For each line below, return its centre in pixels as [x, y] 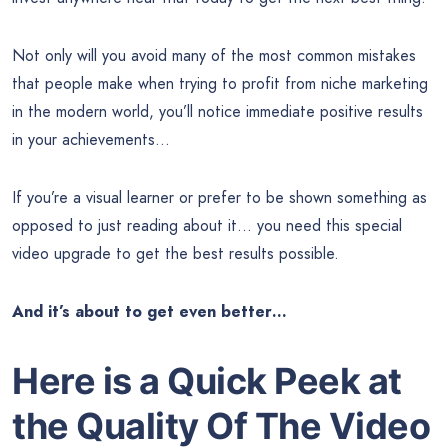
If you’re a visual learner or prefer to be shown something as [219, 198]
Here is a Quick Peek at [207, 380]
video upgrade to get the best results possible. [175, 254]
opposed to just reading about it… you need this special [207, 226]
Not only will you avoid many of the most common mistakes [214, 56]
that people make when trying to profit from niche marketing [220, 84]
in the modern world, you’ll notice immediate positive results [217, 112]
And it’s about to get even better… [149, 312]
